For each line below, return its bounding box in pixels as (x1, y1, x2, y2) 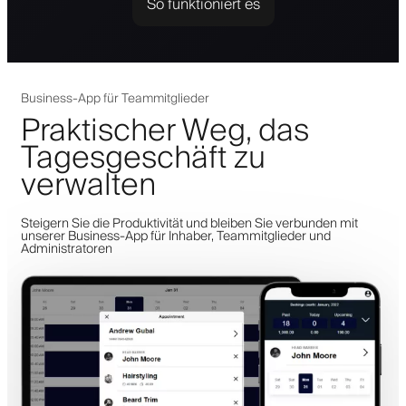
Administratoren (21, 237, 112, 260)
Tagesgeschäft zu (21, 131, 266, 185)
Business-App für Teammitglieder (21, 87, 209, 110)
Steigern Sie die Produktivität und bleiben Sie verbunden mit (21, 212, 358, 235)
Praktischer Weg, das (21, 104, 309, 158)
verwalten (21, 159, 156, 212)
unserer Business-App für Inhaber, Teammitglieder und (21, 225, 331, 247)
